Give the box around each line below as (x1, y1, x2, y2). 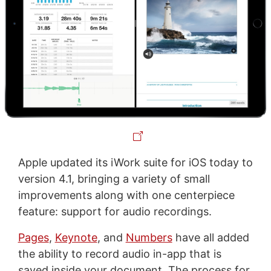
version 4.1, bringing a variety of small (18, 172, 210, 186)
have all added (172, 231, 249, 244)
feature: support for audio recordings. (18, 205, 212, 218)
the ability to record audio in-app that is (18, 247, 221, 261)
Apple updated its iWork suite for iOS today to (18, 156, 253, 169)
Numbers (125, 231, 172, 244)
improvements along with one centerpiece (18, 189, 235, 202)
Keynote (54, 231, 97, 244)
